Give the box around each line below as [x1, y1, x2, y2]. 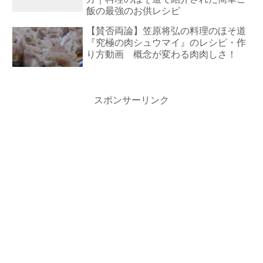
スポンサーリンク [94, 95, 169, 106]
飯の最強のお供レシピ [86, 6, 181, 16]
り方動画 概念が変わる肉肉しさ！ [86, 49, 237, 60]
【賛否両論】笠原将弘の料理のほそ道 [86, 26, 247, 36]
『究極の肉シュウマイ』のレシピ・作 [86, 38, 247, 48]
